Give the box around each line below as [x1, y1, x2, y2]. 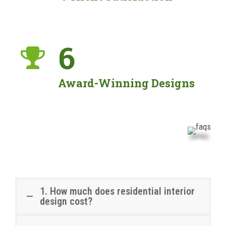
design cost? [40, 195, 92, 207]
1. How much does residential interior [40, 185, 195, 197]
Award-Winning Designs [58, 76, 195, 90]
